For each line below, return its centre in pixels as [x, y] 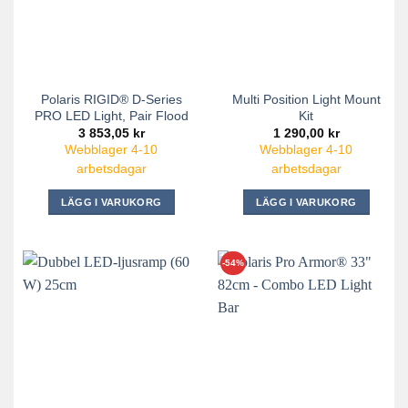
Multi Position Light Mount [306, 100]
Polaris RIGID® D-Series [111, 100]
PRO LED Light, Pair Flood [111, 116]
